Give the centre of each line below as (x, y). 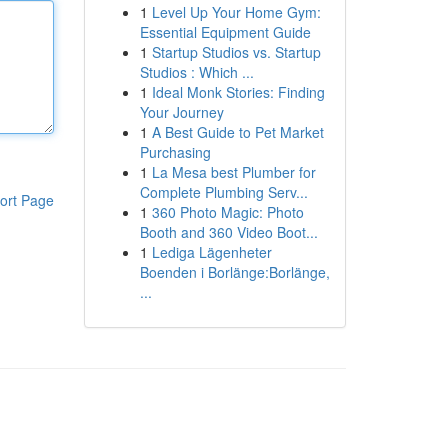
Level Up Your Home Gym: (236, 12)
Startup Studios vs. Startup (236, 52)
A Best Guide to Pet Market (237, 132)
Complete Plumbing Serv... (223, 192)
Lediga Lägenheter (211, 252)
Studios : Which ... (196, 72)
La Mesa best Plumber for (233, 172)
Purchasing (175, 152)
